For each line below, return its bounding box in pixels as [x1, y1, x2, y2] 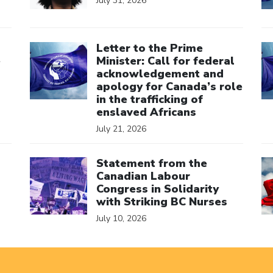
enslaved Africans [96, 104, 196, 119]
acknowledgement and [96, 66, 224, 81]
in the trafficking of [96, 91, 203, 107]
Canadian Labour [96, 169, 190, 183]
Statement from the [96, 156, 207, 171]
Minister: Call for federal [96, 53, 235, 68]
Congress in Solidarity [96, 182, 219, 196]
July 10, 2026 [96, 213, 146, 224]
